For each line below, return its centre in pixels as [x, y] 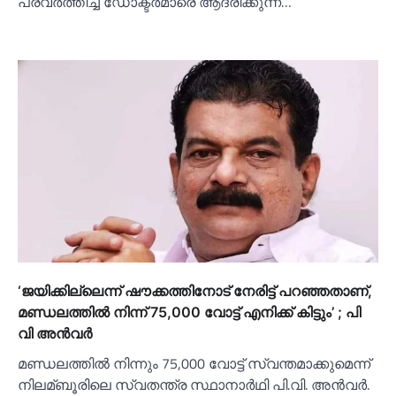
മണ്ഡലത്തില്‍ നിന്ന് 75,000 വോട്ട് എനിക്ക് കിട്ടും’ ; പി [189, 312]
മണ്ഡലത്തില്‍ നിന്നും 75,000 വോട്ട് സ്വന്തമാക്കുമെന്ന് [194, 363]
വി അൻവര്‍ [55, 333]
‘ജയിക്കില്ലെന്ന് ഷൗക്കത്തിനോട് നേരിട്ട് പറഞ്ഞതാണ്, [195, 290]
